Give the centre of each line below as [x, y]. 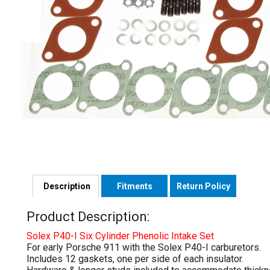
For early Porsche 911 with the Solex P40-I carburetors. [144, 247]
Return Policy [203, 187]
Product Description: [88, 217]
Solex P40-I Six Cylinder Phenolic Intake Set [120, 236]
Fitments [134, 187]
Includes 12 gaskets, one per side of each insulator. [135, 259]
